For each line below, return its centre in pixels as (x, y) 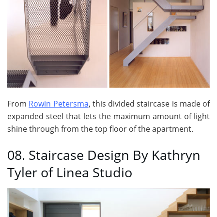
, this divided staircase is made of (149, 104)
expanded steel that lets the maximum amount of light (108, 116)
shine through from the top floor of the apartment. (100, 129)
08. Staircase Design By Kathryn (104, 155)
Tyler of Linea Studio (70, 172)
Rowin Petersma (59, 104)
